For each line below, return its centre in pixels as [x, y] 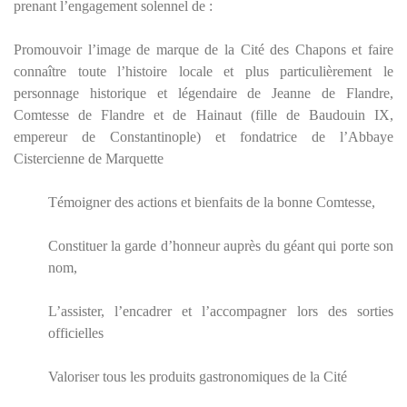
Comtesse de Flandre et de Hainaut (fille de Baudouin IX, [203, 114]
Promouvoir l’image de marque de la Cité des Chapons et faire [203, 49]
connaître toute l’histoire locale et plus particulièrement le [203, 71]
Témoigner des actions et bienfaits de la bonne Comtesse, [211, 202]
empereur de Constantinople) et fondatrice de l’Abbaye [203, 136]
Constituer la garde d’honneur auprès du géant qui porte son [220, 245]
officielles [75, 333]
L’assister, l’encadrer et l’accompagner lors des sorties [220, 311]
